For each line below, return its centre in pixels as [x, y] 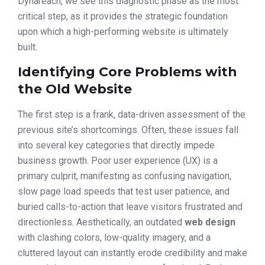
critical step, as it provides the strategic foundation [123, 16]
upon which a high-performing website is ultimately [123, 31]
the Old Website [75, 89]
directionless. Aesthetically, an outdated [101, 222]
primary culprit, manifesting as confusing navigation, [125, 176]
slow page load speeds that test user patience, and [124, 191]
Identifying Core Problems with [127, 72]
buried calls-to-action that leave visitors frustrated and [130, 206]
